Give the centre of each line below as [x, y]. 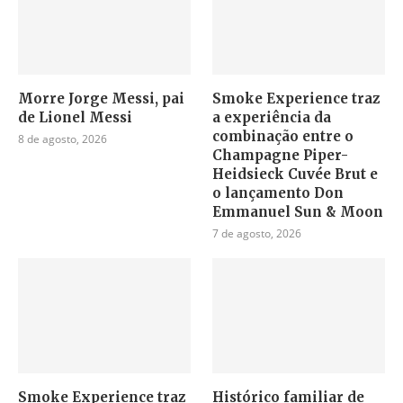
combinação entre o [283, 137]
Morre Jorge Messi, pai [101, 99]
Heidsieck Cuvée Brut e [296, 175]
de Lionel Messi [75, 118]
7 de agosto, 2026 [257, 234]
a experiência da [272, 118]
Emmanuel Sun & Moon [298, 212]
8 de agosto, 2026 [63, 139]
